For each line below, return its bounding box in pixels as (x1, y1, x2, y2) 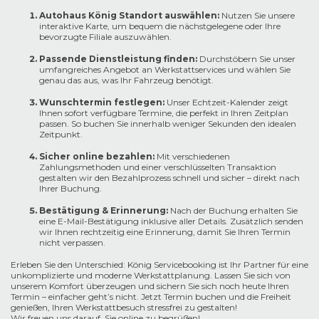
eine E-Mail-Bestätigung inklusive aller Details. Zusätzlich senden (39, 215, 303, 226)
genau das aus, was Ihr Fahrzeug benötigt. (39, 74, 214, 85)
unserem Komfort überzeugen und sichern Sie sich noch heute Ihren (11, 280, 289, 291)
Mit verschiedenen (155, 150, 230, 162)
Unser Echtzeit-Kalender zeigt (164, 96, 288, 108)
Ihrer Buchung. (39, 182, 102, 194)
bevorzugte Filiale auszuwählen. (39, 31, 172, 42)
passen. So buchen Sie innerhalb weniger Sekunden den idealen (39, 117, 296, 129)
